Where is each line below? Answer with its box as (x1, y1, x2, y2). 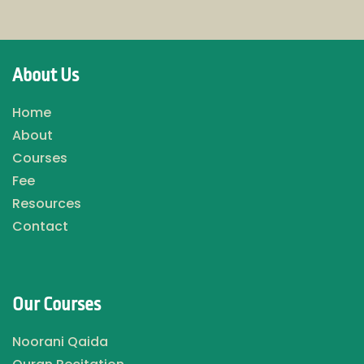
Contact (12, 217, 68, 236)
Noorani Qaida (12, 332, 108, 352)
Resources (12, 194, 81, 214)
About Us (12, 65, 79, 87)
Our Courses (12, 294, 101, 316)
